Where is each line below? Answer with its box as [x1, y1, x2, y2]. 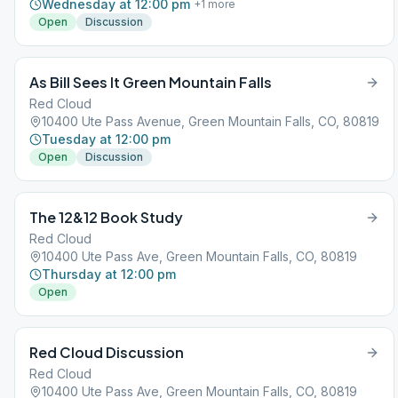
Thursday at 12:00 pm [42, 267, 176, 282]
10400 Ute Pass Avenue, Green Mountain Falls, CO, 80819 [42, 114, 379, 129]
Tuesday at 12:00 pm [42, 131, 171, 147]
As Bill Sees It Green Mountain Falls [29, 73, 272, 92]
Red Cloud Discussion [29, 343, 184, 362]
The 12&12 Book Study [29, 208, 183, 227]
